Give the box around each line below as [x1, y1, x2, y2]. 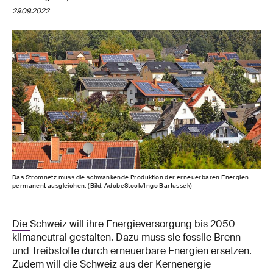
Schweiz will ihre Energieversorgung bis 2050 [30, 217, 235, 230]
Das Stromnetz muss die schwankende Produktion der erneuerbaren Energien [12, 172, 249, 181]
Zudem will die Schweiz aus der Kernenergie [12, 257, 211, 271]
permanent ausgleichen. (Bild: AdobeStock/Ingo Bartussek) [12, 181, 193, 190]
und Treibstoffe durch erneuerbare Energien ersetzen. [12, 244, 252, 257]
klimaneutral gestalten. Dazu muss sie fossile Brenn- [12, 230, 244, 244]
